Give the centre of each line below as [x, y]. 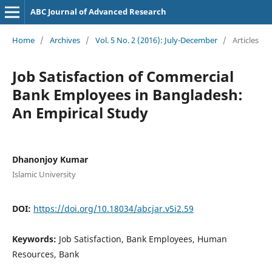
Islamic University [44, 174]
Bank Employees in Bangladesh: [127, 94]
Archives [65, 40]
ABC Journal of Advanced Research [98, 12]
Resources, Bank [45, 254]
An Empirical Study [80, 112]
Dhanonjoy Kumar [50, 159]
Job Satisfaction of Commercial [123, 76]
